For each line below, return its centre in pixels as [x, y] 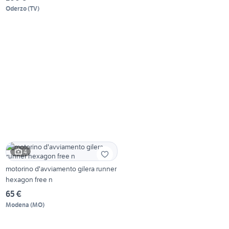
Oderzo [16, 9]
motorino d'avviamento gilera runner [61, 169]
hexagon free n [29, 180]
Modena [18, 205]
